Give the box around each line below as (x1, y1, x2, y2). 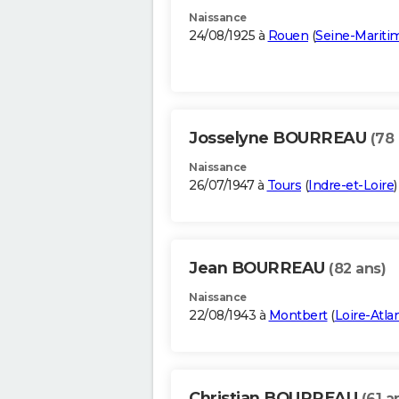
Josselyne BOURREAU (189, 128, 370, 149)
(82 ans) (329, 260, 386, 278)
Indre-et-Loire (308, 177, 394, 194)
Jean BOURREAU (189, 258, 329, 279)
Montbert (268, 307, 328, 324)
